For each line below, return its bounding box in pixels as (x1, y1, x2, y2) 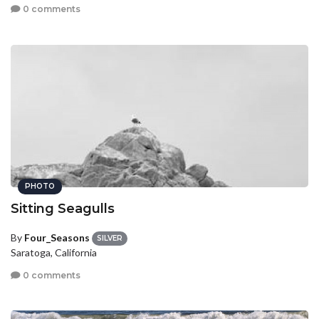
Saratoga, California (11, 246, 97, 259)
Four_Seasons (24, 231, 90, 244)
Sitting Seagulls (11, 200, 115, 216)
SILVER (97, 234, 122, 244)
